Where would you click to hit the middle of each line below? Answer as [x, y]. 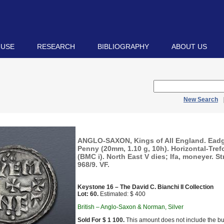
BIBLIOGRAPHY [123, 46]
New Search [201, 99]
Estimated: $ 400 [122, 194]
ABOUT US [189, 46]
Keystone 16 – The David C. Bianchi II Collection [145, 187]
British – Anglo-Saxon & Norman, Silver [130, 207]
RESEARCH [56, 46]
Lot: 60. [88, 194]
